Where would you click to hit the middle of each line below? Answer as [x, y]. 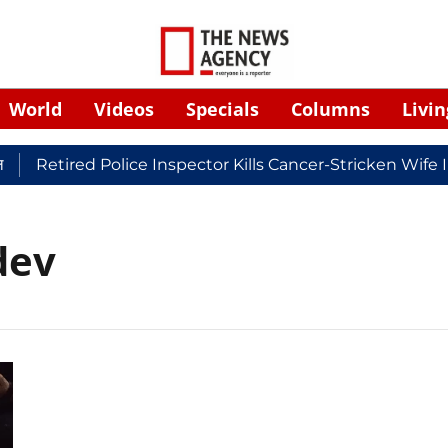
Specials [222, 108]
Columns [330, 108]
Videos [124, 108]
